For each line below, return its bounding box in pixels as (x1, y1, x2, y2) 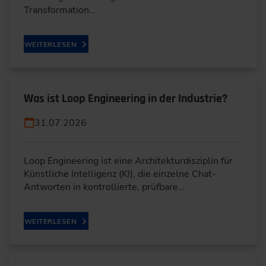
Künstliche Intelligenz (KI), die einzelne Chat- (24, 167, 216, 180)
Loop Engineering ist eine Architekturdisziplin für (24, 154, 233, 167)
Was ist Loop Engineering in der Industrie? (24, 91, 227, 106)
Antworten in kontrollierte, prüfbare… (24, 180, 185, 194)
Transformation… (24, 4, 96, 17)
